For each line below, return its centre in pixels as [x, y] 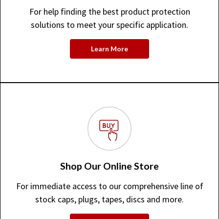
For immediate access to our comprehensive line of [109, 186]
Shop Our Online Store [109, 166]
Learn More [109, 49]
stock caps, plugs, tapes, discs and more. [109, 199]
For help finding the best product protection [109, 11]
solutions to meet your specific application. [109, 25]
